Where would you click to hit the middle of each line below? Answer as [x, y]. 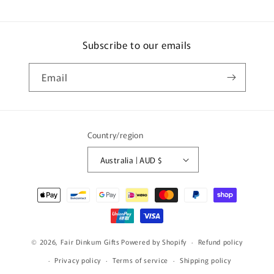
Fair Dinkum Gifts [90, 241]
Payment [40, 190]
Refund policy [220, 242]
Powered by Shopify [154, 241]
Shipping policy [205, 260]
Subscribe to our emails [137, 45]
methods [40, 206]
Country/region [115, 135]
